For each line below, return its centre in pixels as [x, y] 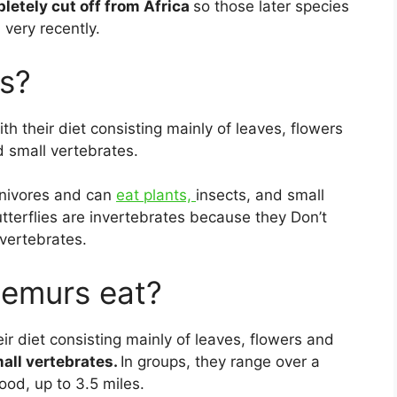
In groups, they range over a [220, 361]
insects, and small [260, 195]
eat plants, [156, 195]
